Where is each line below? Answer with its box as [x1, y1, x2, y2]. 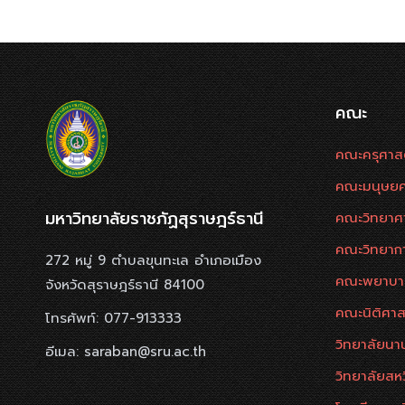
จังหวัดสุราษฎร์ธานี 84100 [45, 275, 204, 296]
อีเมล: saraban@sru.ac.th [45, 342, 206, 363]
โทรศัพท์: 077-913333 [45, 308, 182, 329]
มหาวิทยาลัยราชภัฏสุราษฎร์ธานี [45, 206, 263, 232]
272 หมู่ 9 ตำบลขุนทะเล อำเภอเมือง [45, 250, 261, 271]
